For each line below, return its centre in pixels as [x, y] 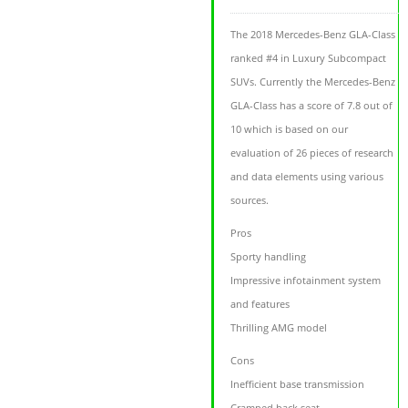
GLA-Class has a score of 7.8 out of [312, 105]
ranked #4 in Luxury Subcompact [309, 57]
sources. [250, 199]
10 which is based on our [290, 128]
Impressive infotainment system [306, 280]
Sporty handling [269, 256]
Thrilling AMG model [279, 327]
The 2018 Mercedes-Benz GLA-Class [313, 34]
